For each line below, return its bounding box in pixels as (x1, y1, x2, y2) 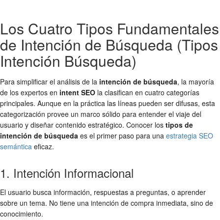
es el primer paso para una (78, 130, 166, 140)
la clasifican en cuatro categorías (95, 87, 199, 97)
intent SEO (59, 87, 95, 97)
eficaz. (32, 141, 54, 151)
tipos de (165, 119, 193, 130)
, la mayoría (177, 76, 214, 86)
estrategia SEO (166, 130, 213, 140)
